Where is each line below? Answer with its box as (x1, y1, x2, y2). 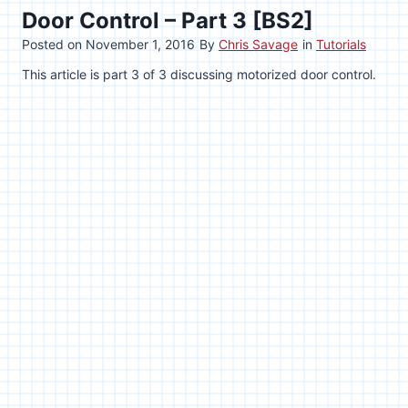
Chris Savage (219, 36, 298, 52)
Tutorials (316, 36, 366, 52)
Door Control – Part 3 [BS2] (22, 6, 313, 34)
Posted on (22, 36, 86, 52)
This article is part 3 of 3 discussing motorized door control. (22, 66, 376, 82)
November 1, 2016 (86, 36, 195, 52)
